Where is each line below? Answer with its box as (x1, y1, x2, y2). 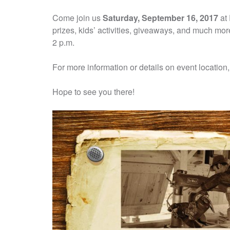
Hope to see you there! (52, 85, 135, 98)
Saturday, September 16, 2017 (103, 11, 218, 24)
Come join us (52, 11, 103, 24)
